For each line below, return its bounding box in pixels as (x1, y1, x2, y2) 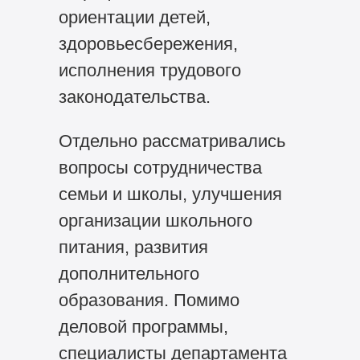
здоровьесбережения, (58, 34, 238, 55)
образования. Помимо (58, 290, 239, 311)
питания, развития (58, 237, 208, 258)
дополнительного (58, 264, 199, 284)
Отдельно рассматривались (58, 131, 285, 152)
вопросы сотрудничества (58, 157, 262, 178)
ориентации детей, (58, 7, 211, 28)
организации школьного (58, 211, 252, 231)
